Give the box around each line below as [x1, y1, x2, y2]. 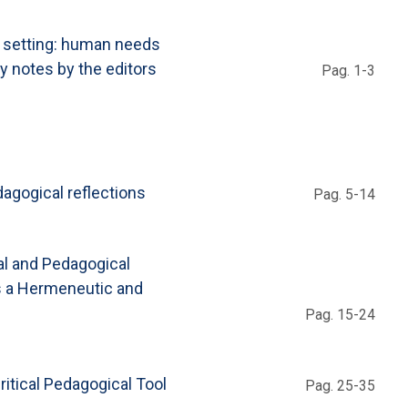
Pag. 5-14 [313, 185, 375, 203]
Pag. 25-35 [305, 376, 375, 394]
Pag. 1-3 [321, 61, 375, 79]
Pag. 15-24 [305, 305, 375, 323]
